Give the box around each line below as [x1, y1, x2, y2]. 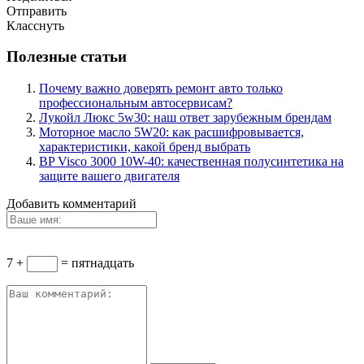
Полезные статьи [6, 48, 127, 66]
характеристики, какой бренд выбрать [39, 140, 250, 154]
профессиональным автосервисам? [39, 96, 232, 110]
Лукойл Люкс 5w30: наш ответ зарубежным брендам [39, 110, 331, 125]
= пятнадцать [58, 256, 134, 271]
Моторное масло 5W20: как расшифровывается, [39, 125, 304, 140]
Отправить [6, 3, 67, 18]
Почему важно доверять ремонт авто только [39, 81, 283, 96]
